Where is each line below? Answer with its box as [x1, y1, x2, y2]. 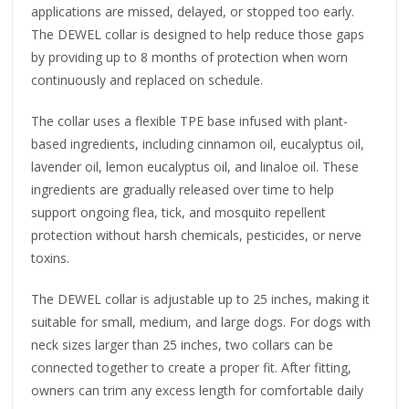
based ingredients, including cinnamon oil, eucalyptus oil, [31, 134, 365, 152]
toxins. [31, 248, 70, 267]
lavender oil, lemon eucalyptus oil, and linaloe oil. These [31, 157, 360, 175]
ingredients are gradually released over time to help [31, 180, 335, 198]
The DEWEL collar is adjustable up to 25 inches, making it [31, 289, 371, 308]
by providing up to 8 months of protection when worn [31, 47, 349, 66]
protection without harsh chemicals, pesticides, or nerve [31, 225, 362, 244]
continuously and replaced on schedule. [31, 70, 264, 89]
